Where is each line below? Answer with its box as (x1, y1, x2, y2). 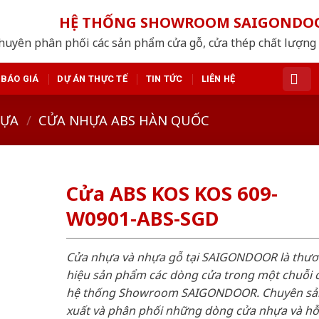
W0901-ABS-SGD (66, 205, 219, 232)
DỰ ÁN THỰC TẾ (57, 73, 127, 84)
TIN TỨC (145, 73, 183, 84)
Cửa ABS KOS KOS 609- (66, 180, 278, 207)
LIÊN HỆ (201, 73, 236, 84)
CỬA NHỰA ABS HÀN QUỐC (38, 110, 210, 129)
